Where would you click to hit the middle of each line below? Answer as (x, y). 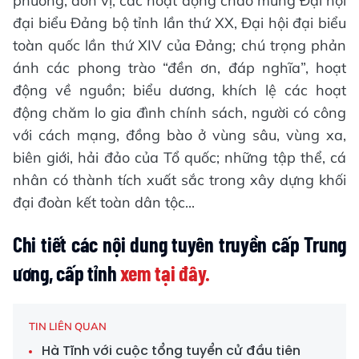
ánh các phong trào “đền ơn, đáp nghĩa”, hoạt (179, 67)
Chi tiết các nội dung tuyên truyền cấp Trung (179, 244)
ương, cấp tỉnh (67, 272)
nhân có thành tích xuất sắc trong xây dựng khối (179, 179)
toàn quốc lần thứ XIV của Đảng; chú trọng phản (179, 45)
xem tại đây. (165, 272)
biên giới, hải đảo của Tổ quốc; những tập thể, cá (179, 157)
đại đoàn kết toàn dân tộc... (104, 202)
